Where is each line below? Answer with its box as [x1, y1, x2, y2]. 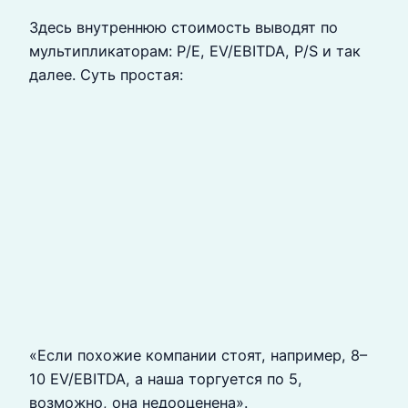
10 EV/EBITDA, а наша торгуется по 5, [29, 370, 302, 389]
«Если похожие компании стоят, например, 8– [29, 346, 367, 365]
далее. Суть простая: [29, 65, 183, 84]
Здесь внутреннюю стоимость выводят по [29, 17, 338, 36]
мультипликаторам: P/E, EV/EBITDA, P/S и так [29, 41, 361, 60]
